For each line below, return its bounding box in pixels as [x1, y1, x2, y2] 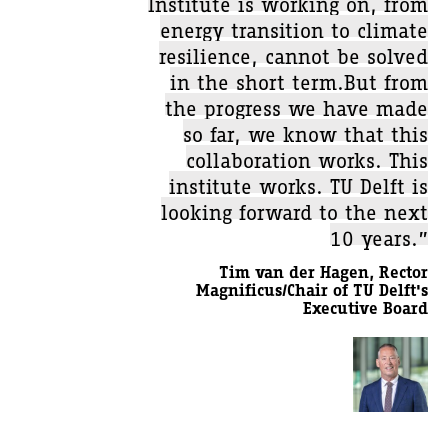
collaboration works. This [186, 145, 428, 167]
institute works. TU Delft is [169, 171, 428, 193]
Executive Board [303, 299, 428, 317]
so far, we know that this [183, 119, 428, 141]
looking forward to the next [161, 197, 428, 219]
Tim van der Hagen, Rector [219, 263, 428, 281]
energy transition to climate [160, 15, 428, 37]
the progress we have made [165, 93, 428, 115]
